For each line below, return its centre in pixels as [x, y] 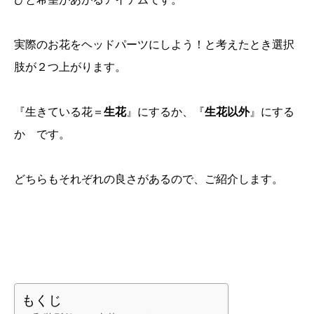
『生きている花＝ [59, 111]
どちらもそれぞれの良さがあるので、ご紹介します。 [149, 179]
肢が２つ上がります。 [70, 67]
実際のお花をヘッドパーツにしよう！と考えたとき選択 [154, 44]
